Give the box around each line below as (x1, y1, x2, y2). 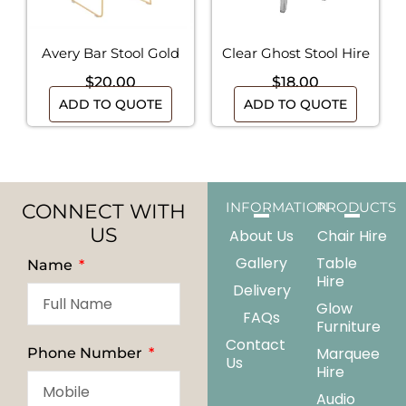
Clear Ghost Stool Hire (221, 45, 370, 63)
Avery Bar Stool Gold (42, 45, 179, 63)
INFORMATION (226, 199, 330, 216)
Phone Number (27, 344, 146, 362)
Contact (226, 334, 286, 355)
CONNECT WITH (22, 199, 187, 224)
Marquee (315, 343, 380, 364)
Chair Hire (316, 226, 387, 246)
